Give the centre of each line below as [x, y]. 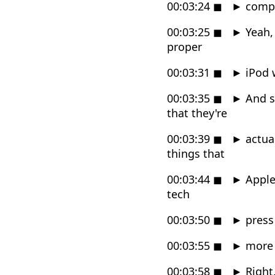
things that [196, 153]
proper [184, 46]
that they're [197, 113]
